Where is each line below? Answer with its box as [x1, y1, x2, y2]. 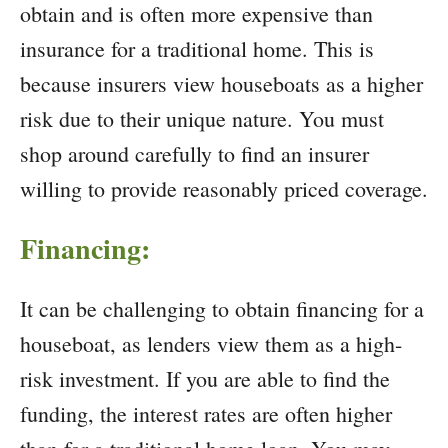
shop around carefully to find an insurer [20, 139, 369, 169]
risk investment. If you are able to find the [20, 364, 390, 394]
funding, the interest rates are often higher [20, 399, 392, 429]
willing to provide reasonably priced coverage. [20, 174, 428, 204]
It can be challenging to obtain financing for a [20, 294, 424, 324]
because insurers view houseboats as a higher [20, 69, 423, 99]
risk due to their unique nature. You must [20, 104, 384, 134]
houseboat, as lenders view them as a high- [20, 329, 402, 359]
